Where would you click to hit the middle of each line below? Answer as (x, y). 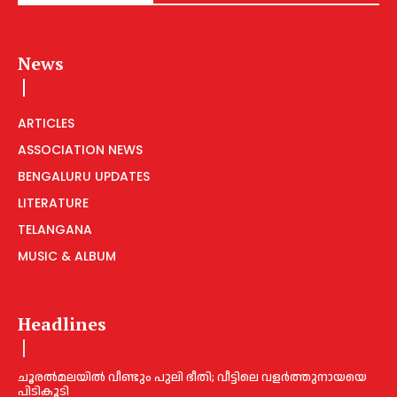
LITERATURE (53, 203)
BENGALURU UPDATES (84, 177)
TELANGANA (55, 230)
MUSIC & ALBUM (67, 257)
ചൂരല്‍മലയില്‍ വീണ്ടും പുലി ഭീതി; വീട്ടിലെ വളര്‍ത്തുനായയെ (192, 378)
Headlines (62, 324)
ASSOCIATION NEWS (80, 150)
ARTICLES (46, 124)
